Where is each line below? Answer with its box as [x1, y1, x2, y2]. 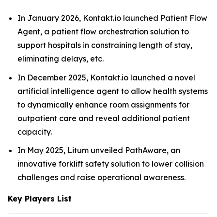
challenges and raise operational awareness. [17, 172, 186, 183]
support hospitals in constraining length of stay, [17, 40, 192, 50]
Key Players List [8, 194, 72, 204]
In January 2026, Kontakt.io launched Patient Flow [17, 13, 207, 23]
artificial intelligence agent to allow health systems [17, 86, 208, 96]
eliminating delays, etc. [17, 53, 104, 63]
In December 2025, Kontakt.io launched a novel [17, 72, 195, 82]
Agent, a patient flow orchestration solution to [17, 26, 189, 36]
